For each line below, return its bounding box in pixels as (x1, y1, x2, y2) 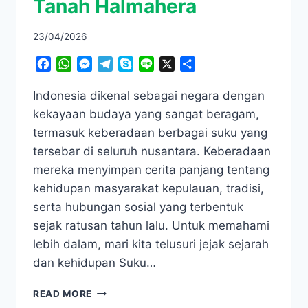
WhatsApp (71, 57, 125, 71)
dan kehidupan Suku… (33, 256, 156, 270)
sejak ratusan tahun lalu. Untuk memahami (33, 219, 269, 233)
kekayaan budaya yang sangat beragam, (33, 107, 259, 122)
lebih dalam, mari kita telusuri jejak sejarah (33, 237, 269, 252)
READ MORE (33, 288, 93, 300)
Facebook (51, 57, 102, 71)
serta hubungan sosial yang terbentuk (33, 200, 243, 214)
